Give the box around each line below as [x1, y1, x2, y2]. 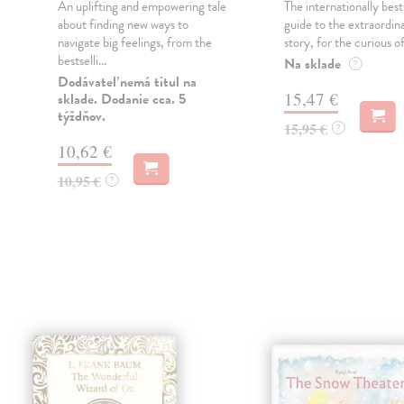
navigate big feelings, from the [57, 32, 212, 53]
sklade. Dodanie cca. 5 [57, 88, 186, 111]
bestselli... [57, 50, 106, 71]
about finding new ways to [57, 14, 188, 35]
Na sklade [283, 53, 341, 76]
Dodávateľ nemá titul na [57, 71, 197, 94]
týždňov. [57, 106, 106, 128]
